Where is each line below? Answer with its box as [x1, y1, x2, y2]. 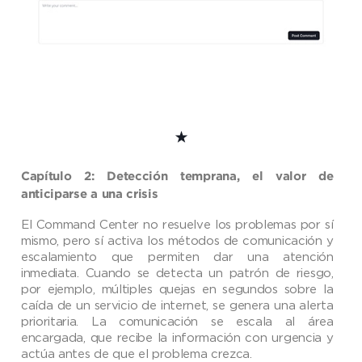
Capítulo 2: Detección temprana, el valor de [21, 171, 334, 183]
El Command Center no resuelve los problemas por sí [21, 217, 334, 231]
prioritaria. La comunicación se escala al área [21, 314, 334, 328]
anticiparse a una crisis [21, 189, 158, 200]
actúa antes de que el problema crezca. [21, 347, 252, 360]
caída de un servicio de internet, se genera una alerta [21, 298, 334, 312]
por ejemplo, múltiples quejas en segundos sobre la [21, 282, 334, 296]
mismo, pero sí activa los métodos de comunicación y [21, 234, 334, 247]
